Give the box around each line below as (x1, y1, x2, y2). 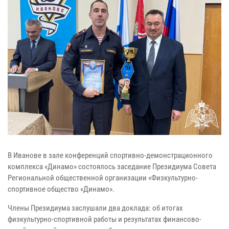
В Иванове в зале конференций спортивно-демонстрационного (8, 151, 213, 161)
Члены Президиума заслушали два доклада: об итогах (8, 203, 183, 213)
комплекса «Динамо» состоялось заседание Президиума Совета (8, 162, 216, 172)
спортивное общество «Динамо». (8, 185, 114, 194)
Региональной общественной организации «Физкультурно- (8, 173, 198, 183)
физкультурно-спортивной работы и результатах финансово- (8, 215, 201, 224)
